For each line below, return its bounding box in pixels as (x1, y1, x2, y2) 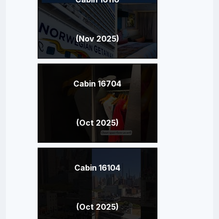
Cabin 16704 (73, 78, 121, 88)
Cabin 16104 (74, 162, 120, 173)
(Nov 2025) (75, 33, 119, 44)
